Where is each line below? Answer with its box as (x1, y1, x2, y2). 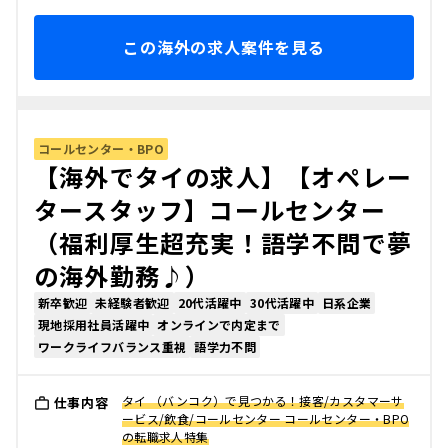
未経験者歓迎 (95, 294, 170, 311)
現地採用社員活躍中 (38, 316, 150, 333)
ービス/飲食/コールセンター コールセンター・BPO (122, 410, 410, 427)
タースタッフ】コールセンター (34, 192, 386, 227)
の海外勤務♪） (34, 258, 211, 293)
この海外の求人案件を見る (123, 35, 325, 59)
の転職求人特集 (122, 428, 209, 445)
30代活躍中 (249, 294, 314, 311)
